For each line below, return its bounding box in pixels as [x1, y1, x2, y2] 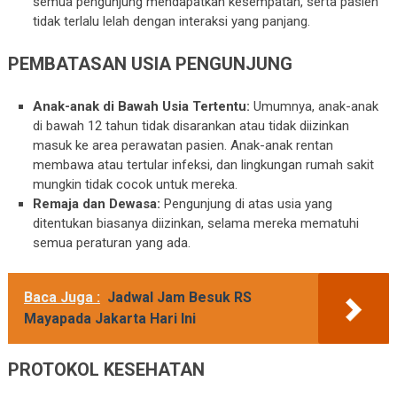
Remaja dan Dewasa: [33, 195, 161, 212]
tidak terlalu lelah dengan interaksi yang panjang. [33, 12, 311, 29]
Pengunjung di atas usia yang [160, 195, 333, 212]
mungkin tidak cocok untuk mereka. [33, 175, 238, 192]
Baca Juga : [23, 289, 100, 307]
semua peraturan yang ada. [33, 234, 191, 251]
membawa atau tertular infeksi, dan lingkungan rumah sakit [33, 156, 375, 173]
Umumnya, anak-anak [250, 97, 379, 114]
